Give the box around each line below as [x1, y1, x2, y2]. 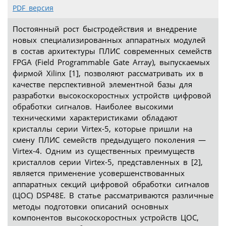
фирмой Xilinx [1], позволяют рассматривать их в [13, 68, 203, 79]
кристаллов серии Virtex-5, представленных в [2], [13, 157, 203, 167]
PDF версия [13, 4, 53, 13]
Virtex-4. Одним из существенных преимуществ [13, 146, 195, 156]
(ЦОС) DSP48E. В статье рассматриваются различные [13, 190, 213, 201]
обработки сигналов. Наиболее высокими [13, 101, 174, 112]
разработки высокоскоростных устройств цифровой [13, 90, 211, 101]
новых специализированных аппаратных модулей [13, 35, 206, 45]
